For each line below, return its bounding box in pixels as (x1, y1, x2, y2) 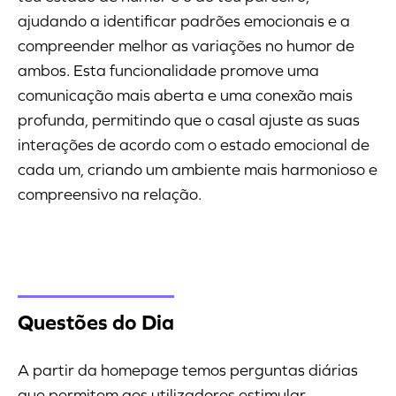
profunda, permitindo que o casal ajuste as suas (18, 110, 360, 130)
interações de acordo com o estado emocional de (18, 134, 369, 155)
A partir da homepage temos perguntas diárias (18, 360, 358, 380)
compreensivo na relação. (18, 184, 202, 204)
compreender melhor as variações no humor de (18, 35, 354, 56)
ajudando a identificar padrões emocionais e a (18, 11, 350, 31)
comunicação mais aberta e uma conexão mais (18, 85, 353, 105)
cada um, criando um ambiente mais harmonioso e (18, 159, 377, 179)
